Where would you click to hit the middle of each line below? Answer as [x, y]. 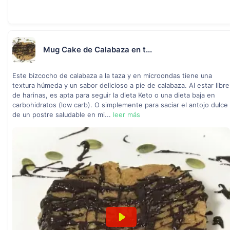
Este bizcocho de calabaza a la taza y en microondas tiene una [112, 76]
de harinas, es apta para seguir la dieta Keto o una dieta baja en [114, 95]
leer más [127, 115]
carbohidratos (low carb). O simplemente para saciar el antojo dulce [120, 105]
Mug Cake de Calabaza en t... [98, 50]
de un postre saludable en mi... [63, 115]
